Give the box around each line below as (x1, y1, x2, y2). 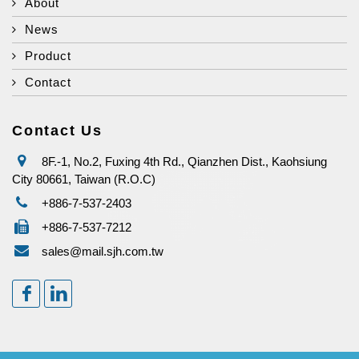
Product (25, 48, 71, 63)
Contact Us (12, 122, 103, 139)
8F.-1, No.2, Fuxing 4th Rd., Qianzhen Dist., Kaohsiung (38, 154, 327, 168)
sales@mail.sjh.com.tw (42, 244, 163, 258)
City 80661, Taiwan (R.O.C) (12, 171, 155, 186)
